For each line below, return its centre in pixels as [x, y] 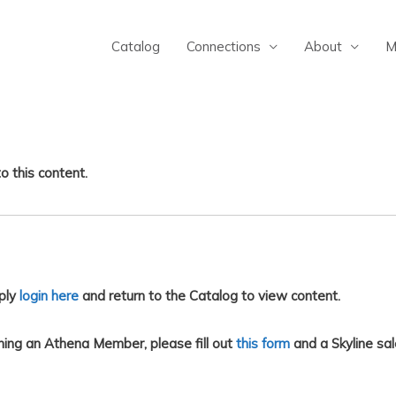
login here [49, 295]
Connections [224, 47]
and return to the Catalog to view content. [210, 295]
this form [263, 343]
